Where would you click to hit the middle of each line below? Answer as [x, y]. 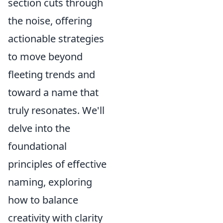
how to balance [43, 200]
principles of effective [57, 164]
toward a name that [53, 92]
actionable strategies [56, 39]
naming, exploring [50, 182]
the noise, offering [50, 21]
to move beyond [45, 56]
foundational [37, 146]
